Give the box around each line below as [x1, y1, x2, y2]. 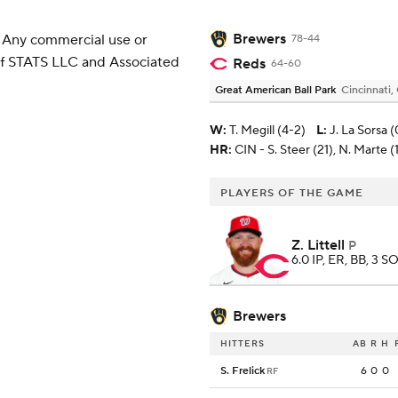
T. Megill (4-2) [229, 123, 306, 139]
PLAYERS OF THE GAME [220, 187, 363, 201]
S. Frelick [220, 364, 265, 378]
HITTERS [220, 338, 265, 350]
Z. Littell [291, 236, 345, 255]
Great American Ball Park [215, 84, 336, 98]
